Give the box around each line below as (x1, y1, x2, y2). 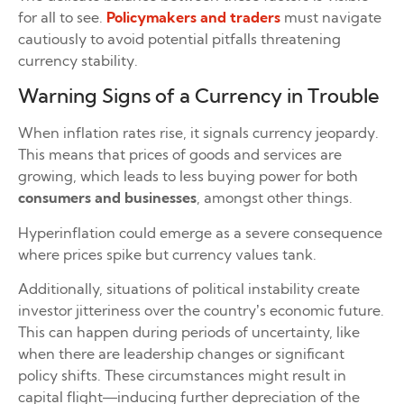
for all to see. (18, 7, 106, 26)
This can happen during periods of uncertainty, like (18, 322, 360, 341)
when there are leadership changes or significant (18, 344, 344, 363)
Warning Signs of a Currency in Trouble (18, 83, 380, 109)
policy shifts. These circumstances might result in (18, 365, 346, 384)
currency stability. (18, 50, 138, 69)
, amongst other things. (197, 188, 356, 207)
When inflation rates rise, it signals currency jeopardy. (18, 124, 379, 142)
